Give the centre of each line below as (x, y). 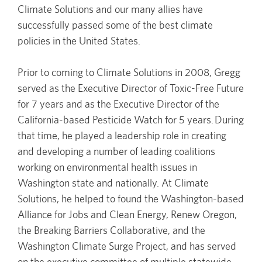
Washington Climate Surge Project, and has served (127, 246)
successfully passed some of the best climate (115, 25)
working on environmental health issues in (107, 167)
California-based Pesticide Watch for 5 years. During (131, 119)
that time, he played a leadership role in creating (122, 135)
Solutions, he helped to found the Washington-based (131, 198)
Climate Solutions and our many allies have (110, 9)
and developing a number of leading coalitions (116, 151)
